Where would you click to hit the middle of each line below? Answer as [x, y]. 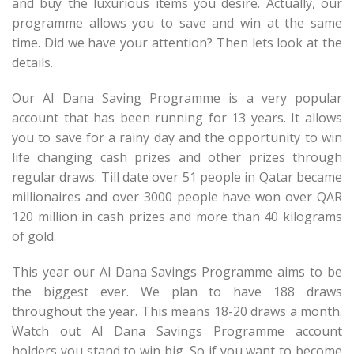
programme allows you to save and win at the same [177, 23]
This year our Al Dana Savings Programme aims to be [177, 272]
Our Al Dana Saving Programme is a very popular [177, 98]
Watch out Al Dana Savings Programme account [177, 331]
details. [32, 62]
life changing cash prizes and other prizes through [177, 157]
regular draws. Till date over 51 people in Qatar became [177, 177]
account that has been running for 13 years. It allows [177, 118]
